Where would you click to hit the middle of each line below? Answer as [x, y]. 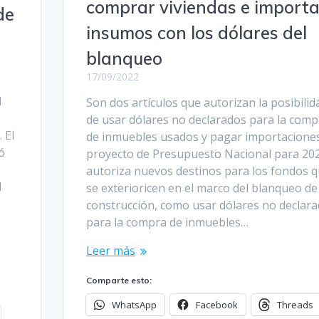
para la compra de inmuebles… [167, 223]
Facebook [216, 305]
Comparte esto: [119, 281]
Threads [295, 305]
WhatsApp [134, 305]
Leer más [110, 251]
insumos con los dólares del [196, 33]
